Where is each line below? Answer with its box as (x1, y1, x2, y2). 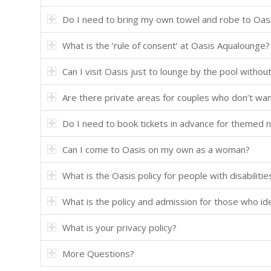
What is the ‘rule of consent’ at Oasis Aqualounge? (62, 39, 270, 51)
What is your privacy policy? (62, 221, 177, 233)
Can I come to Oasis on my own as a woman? (62, 143, 250, 155)
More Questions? (62, 247, 134, 260)
